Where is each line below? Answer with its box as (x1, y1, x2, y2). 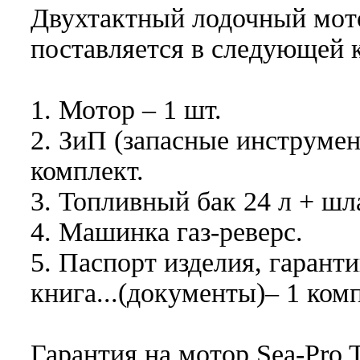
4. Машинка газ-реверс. (31, 217, 303, 247)
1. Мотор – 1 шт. (31, 95, 222, 125)
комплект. (31, 156, 144, 186)
